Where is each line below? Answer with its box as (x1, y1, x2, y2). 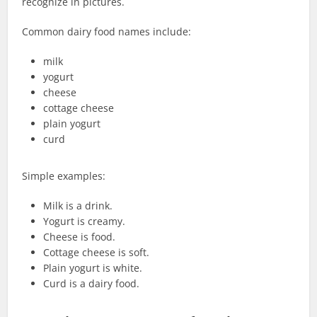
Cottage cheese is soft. (43, 246, 150, 260)
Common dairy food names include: (22, 25, 192, 39)
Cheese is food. (43, 230, 116, 244)
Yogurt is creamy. (43, 214, 126, 229)
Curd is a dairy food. (43, 277, 140, 291)
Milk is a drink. (43, 199, 113, 213)
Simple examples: (22, 169, 106, 183)
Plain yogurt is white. (43, 261, 143, 275)
